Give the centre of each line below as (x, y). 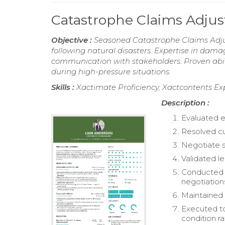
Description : (186, 103)
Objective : (73, 40)
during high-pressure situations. (111, 72)
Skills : (64, 87)
